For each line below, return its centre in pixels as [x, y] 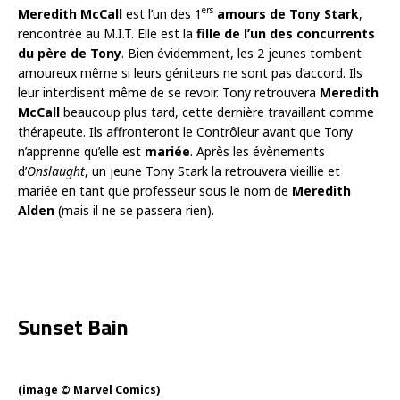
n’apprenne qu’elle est [81, 151]
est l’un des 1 [162, 13]
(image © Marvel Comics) [89, 389]
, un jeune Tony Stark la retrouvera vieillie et [212, 171]
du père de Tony [70, 53]
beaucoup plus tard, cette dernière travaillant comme [217, 112]
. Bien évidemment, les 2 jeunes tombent [242, 53]
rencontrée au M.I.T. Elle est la [107, 33]
